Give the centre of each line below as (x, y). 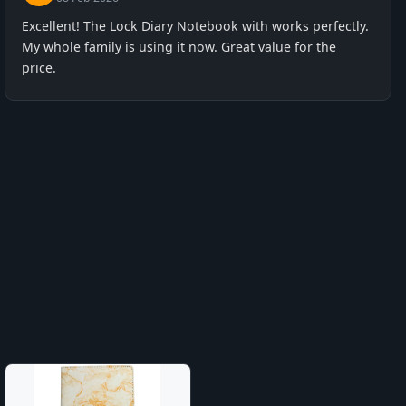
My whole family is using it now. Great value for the (179, 47)
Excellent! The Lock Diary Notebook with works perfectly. (196, 26)
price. (39, 68)
